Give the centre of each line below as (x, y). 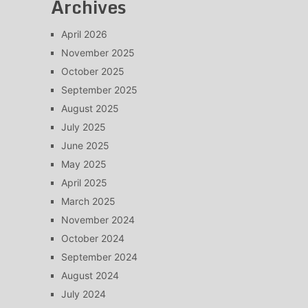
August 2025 (90, 108)
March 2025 (88, 201)
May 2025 (84, 164)
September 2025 (99, 90)
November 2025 (98, 53)
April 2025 (84, 183)
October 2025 (92, 71)
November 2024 (98, 220)
